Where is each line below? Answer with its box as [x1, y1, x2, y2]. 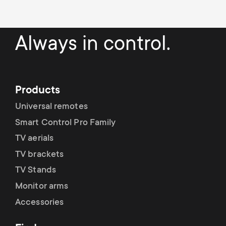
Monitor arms [15, 182, 69, 192]
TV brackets [15, 149, 64, 160]
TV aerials [15, 134, 54, 144]
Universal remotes [15, 102, 88, 112]
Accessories [15, 197, 64, 208]
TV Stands [15, 165, 56, 176]
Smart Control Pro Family [15, 118, 116, 128]
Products [15, 85, 60, 97]
